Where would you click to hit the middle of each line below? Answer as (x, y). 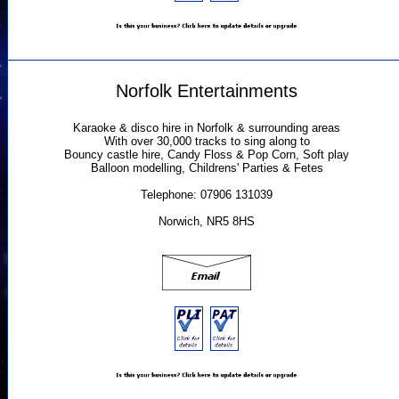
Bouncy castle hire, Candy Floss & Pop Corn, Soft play (207, 155)
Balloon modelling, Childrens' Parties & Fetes (207, 168)
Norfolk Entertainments (207, 90)
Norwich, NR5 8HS (207, 222)
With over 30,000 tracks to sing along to (207, 142)
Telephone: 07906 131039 (207, 195)
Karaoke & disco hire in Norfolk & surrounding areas (207, 128)
